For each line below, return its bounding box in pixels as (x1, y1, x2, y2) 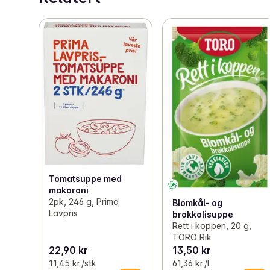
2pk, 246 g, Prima (49, 196, 119, 207)
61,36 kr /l (172, 258, 210, 269)
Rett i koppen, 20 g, (172, 221, 252, 231)
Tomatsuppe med (49, 174, 122, 184)
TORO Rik (172, 232, 212, 243)
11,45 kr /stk (49, 258, 96, 269)
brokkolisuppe (172, 209, 234, 220)
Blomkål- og (172, 198, 223, 209)
